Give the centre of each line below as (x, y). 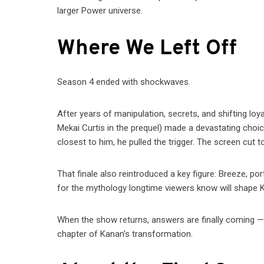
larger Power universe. (100, 11)
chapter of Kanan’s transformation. (125, 234)
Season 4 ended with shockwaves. (124, 82)
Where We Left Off (147, 49)
